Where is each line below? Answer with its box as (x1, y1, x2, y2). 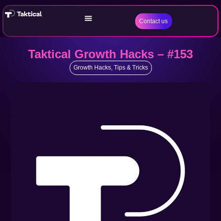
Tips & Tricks (113, 64, 148, 71)
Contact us (139, 17, 168, 25)
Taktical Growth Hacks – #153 (28, 47, 193, 61)
